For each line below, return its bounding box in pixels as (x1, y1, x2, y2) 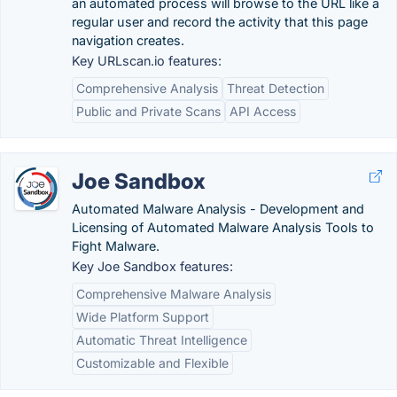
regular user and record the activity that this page (72, 14, 368, 29)
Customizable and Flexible (76, 355, 229, 370)
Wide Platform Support (76, 309, 209, 324)
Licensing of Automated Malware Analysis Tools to (72, 220, 374, 235)
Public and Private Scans (76, 104, 221, 119)
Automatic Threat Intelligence (76, 332, 247, 347)
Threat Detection (227, 81, 324, 96)
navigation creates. (72, 33, 184, 48)
